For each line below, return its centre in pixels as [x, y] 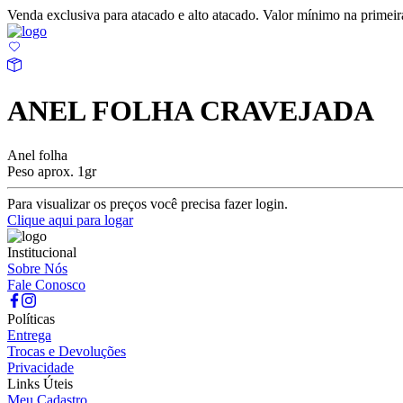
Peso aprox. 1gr [52, 171]
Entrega [29, 335]
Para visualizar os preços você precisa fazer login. [148, 203]
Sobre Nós [37, 268]
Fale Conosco [46, 284]
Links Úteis [40, 383]
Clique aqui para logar [70, 219]
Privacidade [40, 367]
